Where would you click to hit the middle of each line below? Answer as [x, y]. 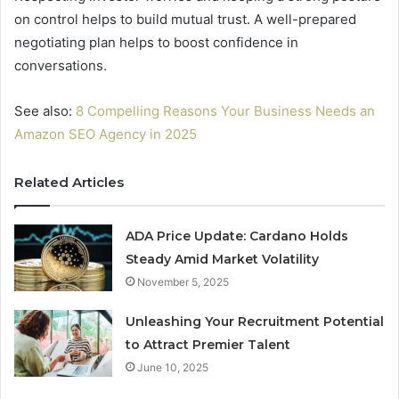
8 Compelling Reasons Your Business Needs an [225, 110]
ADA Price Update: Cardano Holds [237, 236]
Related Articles [69, 182]
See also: [45, 110]
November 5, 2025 [183, 281]
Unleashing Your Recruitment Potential [255, 321]
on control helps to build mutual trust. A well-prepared [185, 19]
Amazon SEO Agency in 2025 [106, 134]
